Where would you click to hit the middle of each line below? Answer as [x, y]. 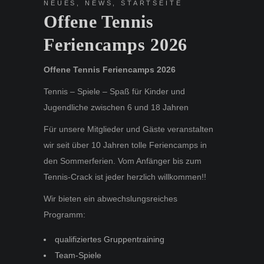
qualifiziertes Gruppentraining [110, 239]
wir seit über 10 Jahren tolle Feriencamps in [125, 145]
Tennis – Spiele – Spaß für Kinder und [114, 91]
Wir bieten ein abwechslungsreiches [110, 199]
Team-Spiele [78, 255]
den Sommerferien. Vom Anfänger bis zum [123, 161]
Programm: [65, 214]
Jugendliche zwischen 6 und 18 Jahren [116, 107]
